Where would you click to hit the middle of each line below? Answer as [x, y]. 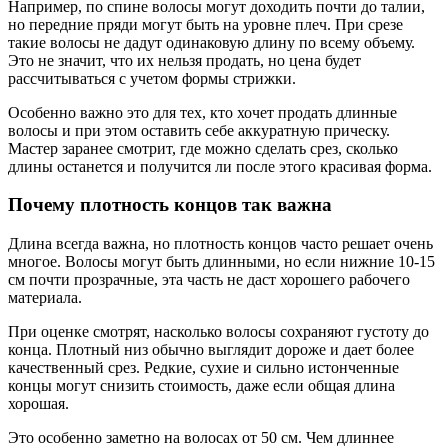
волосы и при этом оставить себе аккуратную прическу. [199, 130]
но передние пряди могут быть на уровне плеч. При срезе [205, 24]
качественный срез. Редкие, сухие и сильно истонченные [203, 368]
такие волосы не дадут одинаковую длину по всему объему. [211, 42]
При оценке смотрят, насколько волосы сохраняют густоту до [218, 332]
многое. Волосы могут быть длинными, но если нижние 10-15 [221, 262]
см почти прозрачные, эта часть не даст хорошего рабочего [209, 280]
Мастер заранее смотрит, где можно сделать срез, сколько [203, 148]
